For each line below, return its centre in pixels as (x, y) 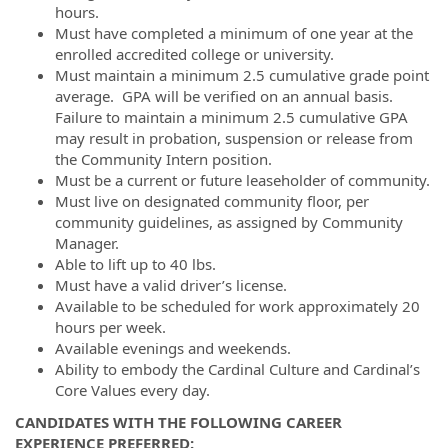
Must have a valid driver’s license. (171, 285)
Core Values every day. (132, 390)
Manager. (87, 243)
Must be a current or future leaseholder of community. (242, 180)
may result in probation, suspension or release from (234, 138)
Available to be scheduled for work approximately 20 (237, 306)
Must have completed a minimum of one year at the (234, 33)
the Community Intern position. (163, 159)
